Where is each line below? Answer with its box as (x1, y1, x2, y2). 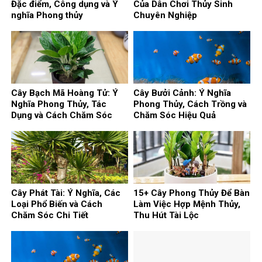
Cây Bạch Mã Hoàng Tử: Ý (11, 87, 118, 98)
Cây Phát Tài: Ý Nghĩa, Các (11, 187, 120, 198)
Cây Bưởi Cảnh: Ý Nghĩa (133, 87, 231, 98)
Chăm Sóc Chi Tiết (11, 209, 88, 220)
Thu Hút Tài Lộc (133, 209, 199, 220)
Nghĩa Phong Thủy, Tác (11, 98, 106, 109)
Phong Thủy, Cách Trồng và (133, 98, 247, 109)
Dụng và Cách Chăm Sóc (11, 109, 112, 120)
